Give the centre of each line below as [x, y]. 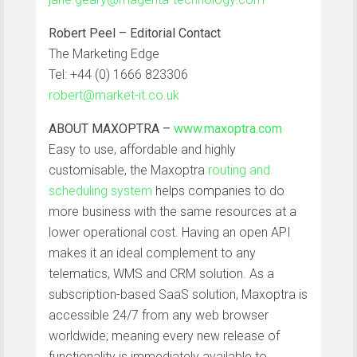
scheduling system [100, 190]
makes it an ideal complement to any [152, 253]
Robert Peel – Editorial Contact [135, 33]
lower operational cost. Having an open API [170, 232]
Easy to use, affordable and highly [142, 149]
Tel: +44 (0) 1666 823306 [118, 74]
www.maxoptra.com [228, 128]
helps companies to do [218, 190]
